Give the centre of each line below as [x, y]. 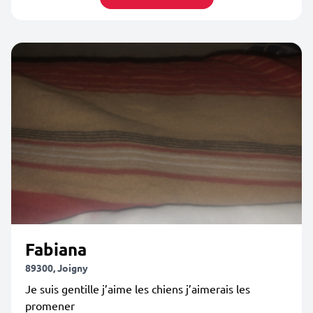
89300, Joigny [57, 268]
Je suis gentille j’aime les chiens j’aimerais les [138, 289]
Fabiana [56, 249]
